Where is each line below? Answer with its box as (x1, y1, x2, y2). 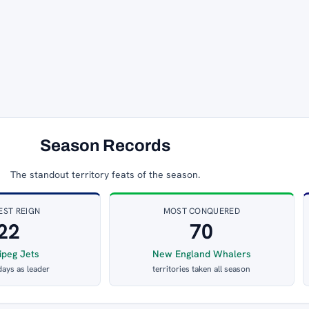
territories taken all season (152, 263, 251, 275)
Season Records (39, 137, 170, 155)
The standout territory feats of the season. (10, 168, 200, 181)
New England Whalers (152, 248, 251, 261)
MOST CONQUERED (163, 206, 240, 217)
